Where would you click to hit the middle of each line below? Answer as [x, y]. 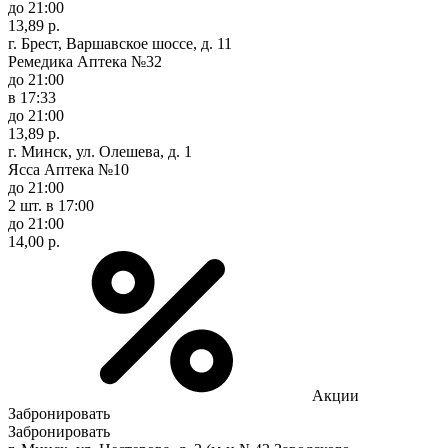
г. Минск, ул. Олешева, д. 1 [100, 151]
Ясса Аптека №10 [68, 169]
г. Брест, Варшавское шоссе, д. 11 [120, 43]
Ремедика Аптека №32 [85, 61]
